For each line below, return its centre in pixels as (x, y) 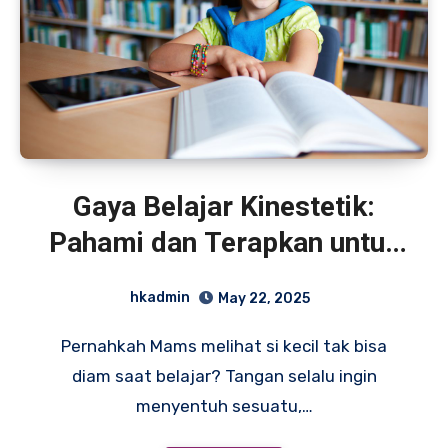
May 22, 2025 (264, 298)
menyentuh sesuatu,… (224, 405)
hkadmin (160, 298)
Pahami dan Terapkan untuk (224, 243)
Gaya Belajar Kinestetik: (224, 207)
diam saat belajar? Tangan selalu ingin (224, 375)
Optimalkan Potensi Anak (224, 279)
